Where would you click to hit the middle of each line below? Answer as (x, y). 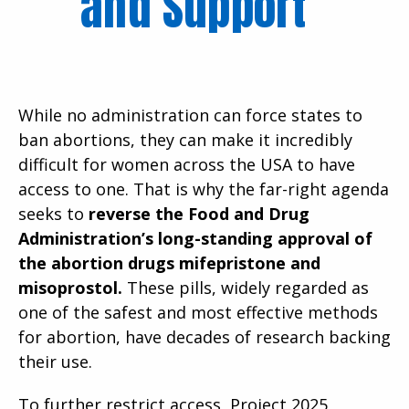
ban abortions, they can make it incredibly (185, 139)
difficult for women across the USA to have (187, 164)
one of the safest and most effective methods (198, 312)
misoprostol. (70, 287)
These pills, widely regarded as (246, 287)
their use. (55, 361)
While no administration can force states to (190, 115)
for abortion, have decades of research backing (204, 336)
